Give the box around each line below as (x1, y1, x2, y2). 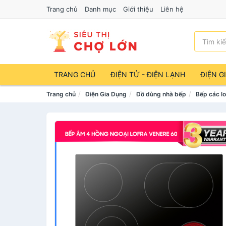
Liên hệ (160, 5, 184, 13)
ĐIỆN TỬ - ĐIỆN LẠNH (110, 70, 185, 79)
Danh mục (85, 5, 116, 13)
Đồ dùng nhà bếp (136, 90, 186, 98)
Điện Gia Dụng (85, 90, 127, 98)
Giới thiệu (123, 5, 153, 13)
